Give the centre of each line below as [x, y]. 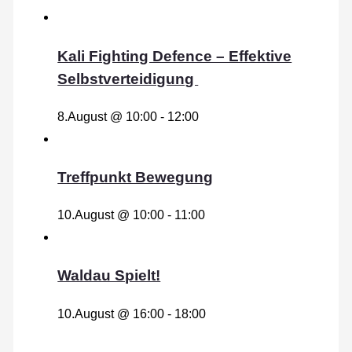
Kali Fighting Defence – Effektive [175, 56]
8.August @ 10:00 [108, 116]
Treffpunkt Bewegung [136, 177]
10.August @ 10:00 [111, 215]
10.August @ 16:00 [111, 313]
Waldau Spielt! [109, 276]
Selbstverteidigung [128, 79]
